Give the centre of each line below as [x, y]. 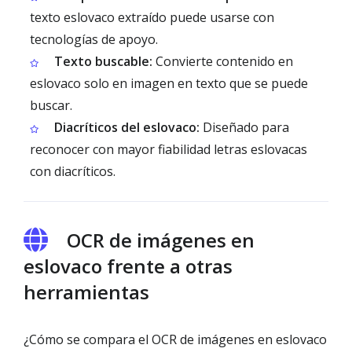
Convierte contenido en [223, 61]
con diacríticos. [73, 171]
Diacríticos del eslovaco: [127, 127]
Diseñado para [244, 127]
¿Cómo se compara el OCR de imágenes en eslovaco [175, 339]
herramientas [86, 292]
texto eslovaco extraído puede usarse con [152, 17]
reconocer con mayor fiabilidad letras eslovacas [169, 149]
